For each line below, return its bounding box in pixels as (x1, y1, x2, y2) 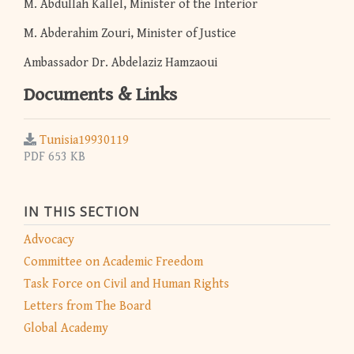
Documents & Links (24, 84, 177, 107)
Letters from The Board (24, 299, 151, 314)
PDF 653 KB (24, 149, 85, 165)
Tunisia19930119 (40, 133, 129, 149)
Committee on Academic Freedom (24, 254, 203, 270)
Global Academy (24, 321, 108, 337)
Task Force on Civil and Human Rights (24, 277, 229, 292)
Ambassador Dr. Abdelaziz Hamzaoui (24, 55, 217, 71)
